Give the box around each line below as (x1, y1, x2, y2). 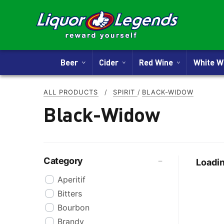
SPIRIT (112, 88, 137, 96)
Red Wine (139, 57, 177, 67)
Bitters (57, 188, 82, 198)
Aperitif (57, 174, 85, 184)
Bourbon (57, 202, 89, 212)
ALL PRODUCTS (43, 88, 98, 96)
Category (43, 155, 83, 166)
